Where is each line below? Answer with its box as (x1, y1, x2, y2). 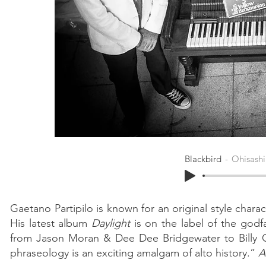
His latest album (10, 217, 91, 230)
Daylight (91, 217, 130, 230)
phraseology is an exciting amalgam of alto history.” (10, 246, 258, 259)
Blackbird (185, 153, 221, 164)
